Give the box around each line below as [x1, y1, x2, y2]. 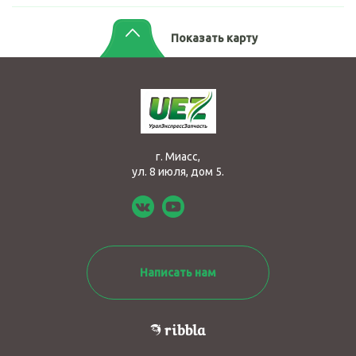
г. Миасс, [156, 149, 200, 163]
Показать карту [170, 32, 257, 45]
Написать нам [140, 265, 216, 279]
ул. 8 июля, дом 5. [132, 164, 224, 178]
